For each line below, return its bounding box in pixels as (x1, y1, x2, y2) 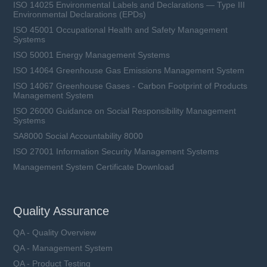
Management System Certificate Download (13, 162, 175, 172)
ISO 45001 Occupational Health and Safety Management (13, 24, 228, 35)
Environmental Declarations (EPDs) (13, 9, 147, 19)
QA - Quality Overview (13, 227, 97, 237)
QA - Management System (13, 243, 113, 253)
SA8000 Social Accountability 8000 (13, 131, 144, 141)
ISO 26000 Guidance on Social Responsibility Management (13, 105, 237, 116)
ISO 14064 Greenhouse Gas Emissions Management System (13, 65, 245, 75)
